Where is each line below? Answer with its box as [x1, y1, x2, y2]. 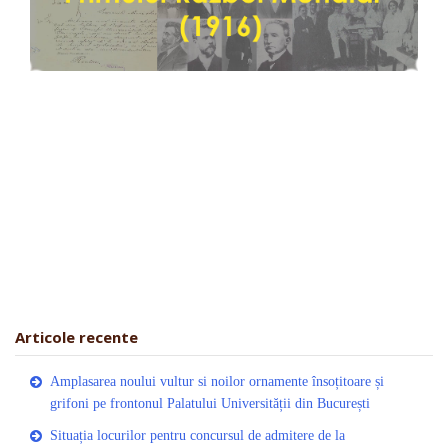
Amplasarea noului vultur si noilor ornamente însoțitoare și [50, 374, 384, 390]
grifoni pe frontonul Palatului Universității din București [50, 396, 370, 412]
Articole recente [15, 327, 138, 348]
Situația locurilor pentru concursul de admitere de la [50, 428, 345, 444]
